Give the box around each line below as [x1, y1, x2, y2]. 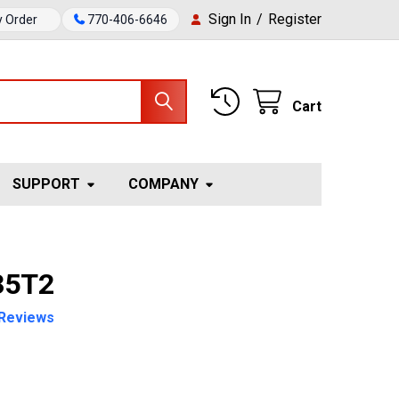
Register [268, 11, 322, 28]
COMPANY [128, 175, 199, 192]
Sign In [208, 11, 251, 28]
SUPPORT [12, 175, 81, 192]
